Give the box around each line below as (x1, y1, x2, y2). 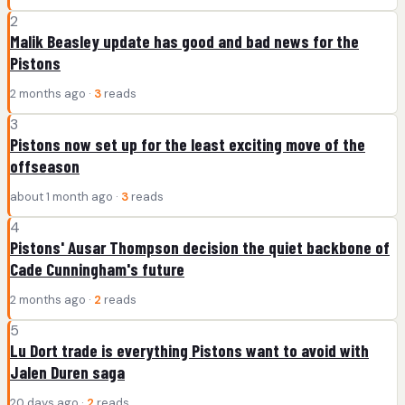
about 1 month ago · (10, 188, 121, 204)
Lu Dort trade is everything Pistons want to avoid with (10, 339, 369, 361)
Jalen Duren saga (10, 361, 125, 382)
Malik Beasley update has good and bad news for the (10, 30, 359, 52)
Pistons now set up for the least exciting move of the (10, 133, 365, 155)
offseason (10, 155, 80, 176)
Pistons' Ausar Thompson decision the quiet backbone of (10, 236, 390, 258)
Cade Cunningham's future (10, 258, 184, 279)
